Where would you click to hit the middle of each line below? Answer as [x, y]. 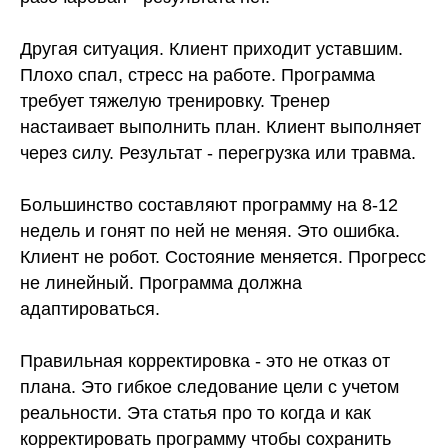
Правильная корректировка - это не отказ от [205, 361]
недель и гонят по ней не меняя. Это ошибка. [210, 231]
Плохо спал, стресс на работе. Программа [197, 75]
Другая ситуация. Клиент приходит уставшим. [211, 49]
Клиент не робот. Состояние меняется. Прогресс [223, 257]
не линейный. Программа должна [161, 283]
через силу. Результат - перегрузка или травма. [218, 153]
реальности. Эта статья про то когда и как [195, 413]
